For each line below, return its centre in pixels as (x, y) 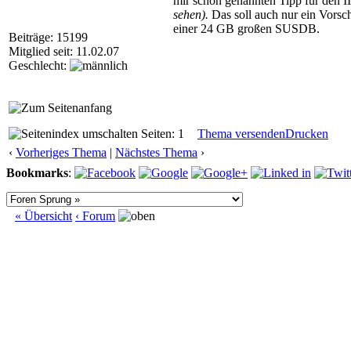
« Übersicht (43, 216)
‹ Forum (95, 216)
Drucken (307, 134)
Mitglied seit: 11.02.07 (64, 51)
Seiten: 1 (161, 134)
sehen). (191, 14)
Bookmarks (37, 173)
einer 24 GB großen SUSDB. (246, 29)
